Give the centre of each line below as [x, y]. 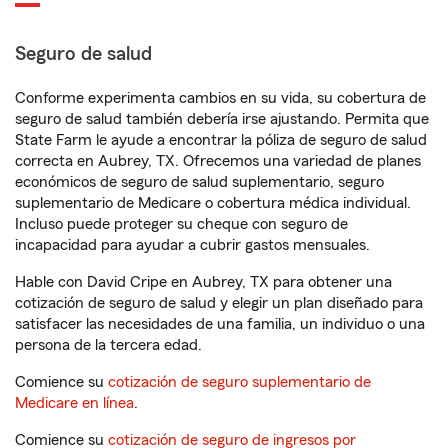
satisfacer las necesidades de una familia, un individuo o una [220, 324]
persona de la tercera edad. [108, 345]
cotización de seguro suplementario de [239, 382]
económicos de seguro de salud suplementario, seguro [199, 182]
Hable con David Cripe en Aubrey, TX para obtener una [203, 282]
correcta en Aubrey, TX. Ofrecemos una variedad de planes [218, 161]
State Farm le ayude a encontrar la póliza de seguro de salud [221, 140]
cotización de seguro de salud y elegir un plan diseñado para [219, 303]
